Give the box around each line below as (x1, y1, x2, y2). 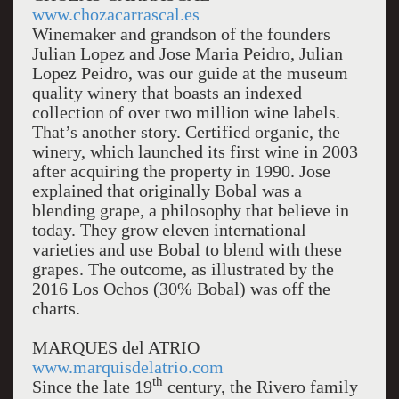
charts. (31, 298, 80, 318)
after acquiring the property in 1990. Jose (31, 161, 330, 181)
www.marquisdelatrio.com (31, 357, 224, 377)
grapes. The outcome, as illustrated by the (31, 259, 334, 279)
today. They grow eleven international (31, 220, 306, 240)
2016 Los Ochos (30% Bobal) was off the (31, 279, 330, 298)
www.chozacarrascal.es (31, 4, 199, 24)
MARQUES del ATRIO (31, 338, 204, 357)
